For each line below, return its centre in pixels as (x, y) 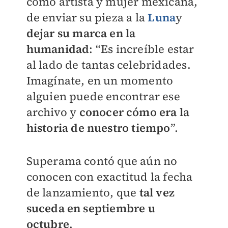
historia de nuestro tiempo (98, 128)
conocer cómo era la (134, 112)
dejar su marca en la (81, 33)
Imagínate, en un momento (100, 81)
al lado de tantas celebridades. (108, 65)
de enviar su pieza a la (87, 18)
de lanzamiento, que (83, 193)
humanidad (58, 49)
